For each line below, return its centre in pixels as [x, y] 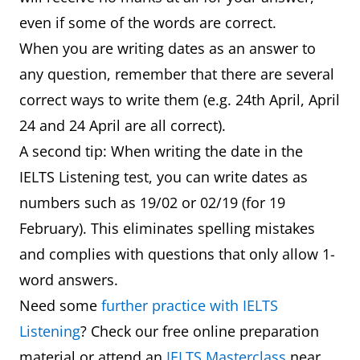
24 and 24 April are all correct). [125, 125]
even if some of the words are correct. [150, 22]
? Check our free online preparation [200, 331]
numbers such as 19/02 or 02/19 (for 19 [152, 202]
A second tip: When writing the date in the [161, 151]
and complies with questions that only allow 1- [177, 254]
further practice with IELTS [190, 305]
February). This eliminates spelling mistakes [167, 228]
